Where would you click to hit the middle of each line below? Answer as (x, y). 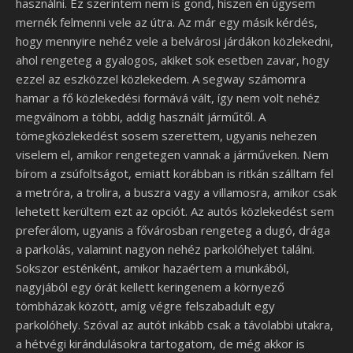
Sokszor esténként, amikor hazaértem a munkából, (152, 268)
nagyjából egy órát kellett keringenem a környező (150, 287)
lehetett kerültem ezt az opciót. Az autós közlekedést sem (175, 211)
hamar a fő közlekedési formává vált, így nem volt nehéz (168, 98)
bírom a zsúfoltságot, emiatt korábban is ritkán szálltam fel (175, 173)
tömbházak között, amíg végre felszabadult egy (145, 306)
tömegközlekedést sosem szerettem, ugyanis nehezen (166, 136)
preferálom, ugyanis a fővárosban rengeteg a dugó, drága (173, 230)
